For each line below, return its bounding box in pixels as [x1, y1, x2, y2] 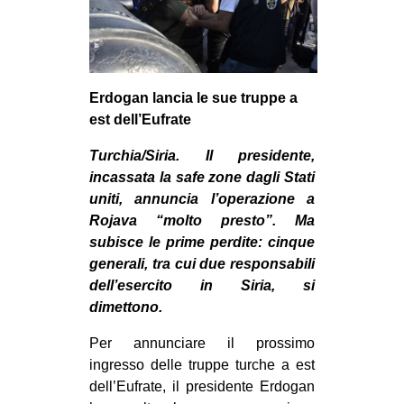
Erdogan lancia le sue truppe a [89, 89, 298, 106]
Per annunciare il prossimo [89, 335, 315, 351]
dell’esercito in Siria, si [89, 277, 315, 293]
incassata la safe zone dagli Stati [89, 169, 315, 185]
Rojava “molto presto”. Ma [89, 212, 315, 228]
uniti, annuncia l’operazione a [89, 190, 315, 207]
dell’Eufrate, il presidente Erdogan [89, 378, 315, 394]
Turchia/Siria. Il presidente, [89, 147, 315, 163]
